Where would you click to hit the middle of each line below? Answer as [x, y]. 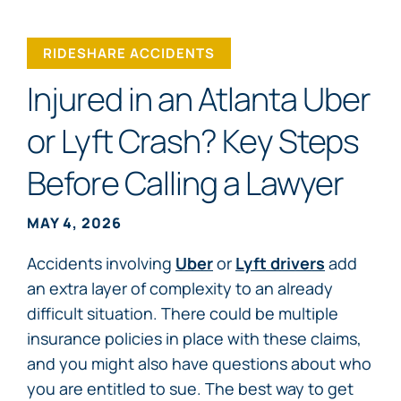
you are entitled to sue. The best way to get [190, 388]
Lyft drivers [280, 263]
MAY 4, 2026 [74, 223]
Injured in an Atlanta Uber [199, 98]
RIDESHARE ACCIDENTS [129, 53]
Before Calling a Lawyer [185, 183]
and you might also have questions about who [199, 363]
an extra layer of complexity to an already [180, 288]
